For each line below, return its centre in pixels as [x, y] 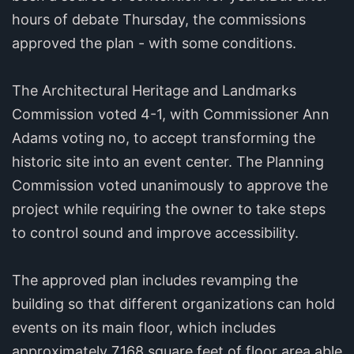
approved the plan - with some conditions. [156, 43]
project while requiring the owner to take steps [169, 209]
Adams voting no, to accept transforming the [164, 137]
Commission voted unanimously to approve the [170, 185]
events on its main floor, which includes [144, 327]
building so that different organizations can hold [173, 303]
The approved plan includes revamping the [155, 280]
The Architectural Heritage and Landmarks [154, 90]
